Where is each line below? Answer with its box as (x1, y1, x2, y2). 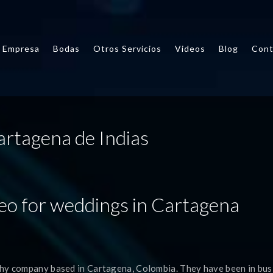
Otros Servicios (93, 43, 161, 54)
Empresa (2, 43, 40, 54)
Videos (175, 43, 205, 54)
